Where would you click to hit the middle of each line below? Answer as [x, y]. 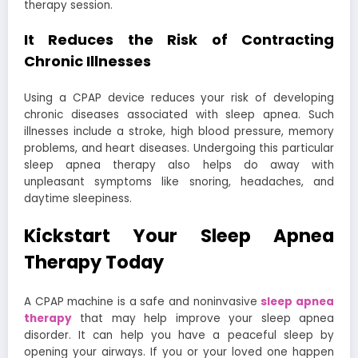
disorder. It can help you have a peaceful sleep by [179, 336]
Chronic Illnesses [88, 61]
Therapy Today [94, 262]
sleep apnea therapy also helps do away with [179, 165]
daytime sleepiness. [78, 199]
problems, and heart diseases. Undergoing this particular [179, 149]
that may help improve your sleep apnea [203, 319]
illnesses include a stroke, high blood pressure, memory [179, 132]
